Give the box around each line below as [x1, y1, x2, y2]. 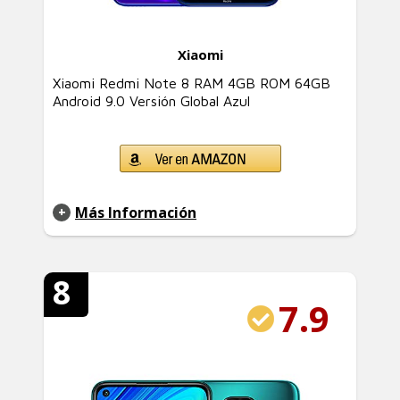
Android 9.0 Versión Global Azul [53, 93, 250, 109]
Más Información [75, 203, 196, 222]
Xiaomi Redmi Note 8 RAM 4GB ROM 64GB [53, 75, 330, 91]
